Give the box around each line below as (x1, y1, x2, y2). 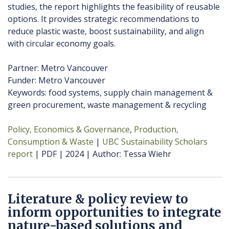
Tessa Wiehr (121, 148, 171, 160)
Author (93, 148, 120, 160)
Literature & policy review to (8, 191, 188, 208)
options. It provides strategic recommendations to (8, 13, 199, 25)
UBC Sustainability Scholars (102, 136, 208, 148)
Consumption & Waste (8, 136, 94, 148)
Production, (134, 124, 178, 135)
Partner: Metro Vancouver (8, 62, 108, 74)
